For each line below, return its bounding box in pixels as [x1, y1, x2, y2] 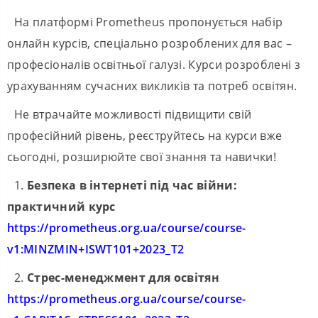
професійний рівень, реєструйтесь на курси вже [7, 128, 283, 144]
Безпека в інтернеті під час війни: [26, 177, 237, 194]
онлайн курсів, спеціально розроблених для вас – [7, 35, 292, 52]
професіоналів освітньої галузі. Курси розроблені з [7, 57, 301, 73]
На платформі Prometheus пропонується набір [14, 14, 283, 31]
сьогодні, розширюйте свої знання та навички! [7, 149, 277, 165]
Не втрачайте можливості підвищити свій [14, 106, 252, 123]
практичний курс [7, 199, 116, 215]
